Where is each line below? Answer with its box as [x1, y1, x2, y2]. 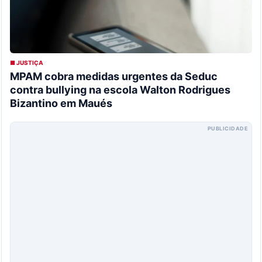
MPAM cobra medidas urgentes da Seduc [10, 70, 218, 83]
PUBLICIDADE [207, 125, 248, 132]
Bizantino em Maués [10, 97, 112, 110]
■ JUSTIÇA [10, 59, 43, 67]
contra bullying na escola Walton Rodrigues [10, 84, 230, 96]
